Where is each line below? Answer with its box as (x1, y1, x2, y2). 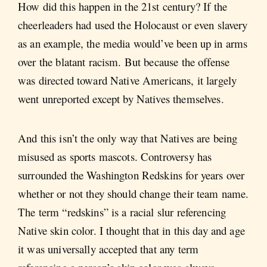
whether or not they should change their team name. (18, 185, 249, 201)
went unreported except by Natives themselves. (18, 91, 224, 107)
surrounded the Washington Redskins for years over (18, 167, 245, 182)
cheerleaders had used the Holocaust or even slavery (18, 17, 248, 33)
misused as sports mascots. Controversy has (18, 148, 212, 164)
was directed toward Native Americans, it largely (18, 73, 237, 88)
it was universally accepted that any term (18, 241, 199, 256)
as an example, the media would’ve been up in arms (18, 36, 248, 51)
